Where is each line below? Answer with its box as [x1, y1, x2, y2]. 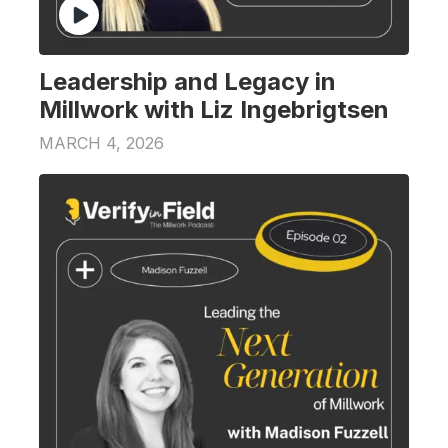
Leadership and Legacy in [39, 66, 336, 96]
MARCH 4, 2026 [39, 133, 164, 153]
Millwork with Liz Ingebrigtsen [39, 94, 389, 124]
